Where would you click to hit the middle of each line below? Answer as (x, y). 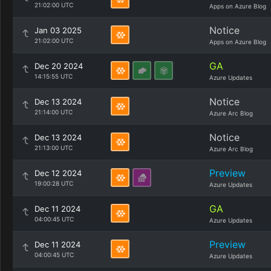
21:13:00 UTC (54, 148)
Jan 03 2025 (58, 30)
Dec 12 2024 (58, 173)
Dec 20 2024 (59, 66)
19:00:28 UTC (54, 183)
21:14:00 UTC (54, 112)
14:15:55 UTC (54, 76)
